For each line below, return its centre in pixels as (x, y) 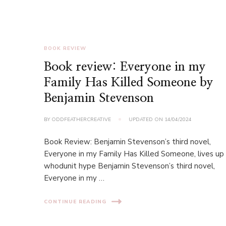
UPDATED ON (147, 120)
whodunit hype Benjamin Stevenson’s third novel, (130, 166)
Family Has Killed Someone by (129, 82)
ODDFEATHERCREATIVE (81, 120)
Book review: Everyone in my (125, 67)
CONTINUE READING (75, 202)
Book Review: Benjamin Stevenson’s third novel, (128, 142)
